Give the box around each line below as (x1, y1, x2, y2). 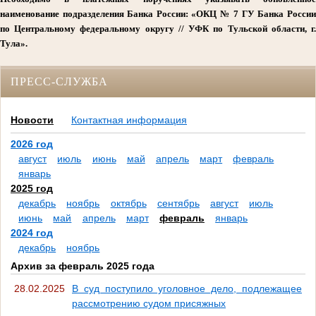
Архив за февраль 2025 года (11, 260, 154, 272)
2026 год (11, 138, 53, 150)
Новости (11, 114, 54, 126)
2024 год (11, 227, 53, 239)
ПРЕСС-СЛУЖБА (11, 75, 108, 87)
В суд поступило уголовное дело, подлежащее (72, 282, 302, 294)
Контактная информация (71, 114, 187, 126)
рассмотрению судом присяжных (72, 297, 226, 309)
